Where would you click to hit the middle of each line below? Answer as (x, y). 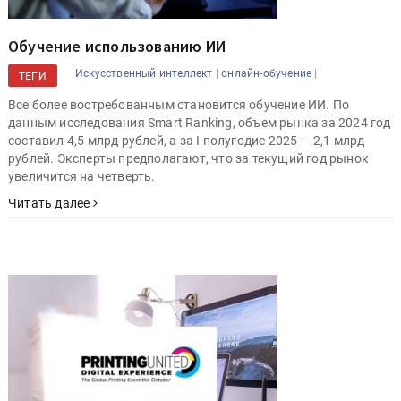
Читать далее (51, 203)
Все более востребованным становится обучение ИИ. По (179, 105)
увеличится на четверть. (82, 176)
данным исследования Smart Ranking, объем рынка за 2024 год (200, 123)
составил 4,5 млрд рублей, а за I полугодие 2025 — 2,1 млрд (187, 141)
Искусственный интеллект (144, 73)
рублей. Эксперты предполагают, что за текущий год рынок (189, 158)
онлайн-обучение (267, 73)
